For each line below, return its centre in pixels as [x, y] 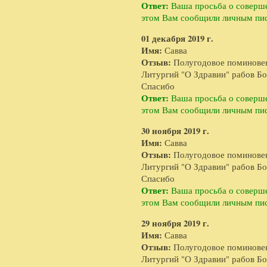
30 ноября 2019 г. [175, 131]
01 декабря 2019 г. [177, 38]
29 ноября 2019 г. [175, 223]
